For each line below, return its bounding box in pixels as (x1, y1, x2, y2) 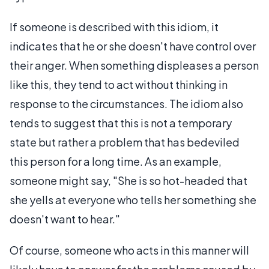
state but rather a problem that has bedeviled (10, 135, 240, 149)
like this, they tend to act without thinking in (10, 77, 228, 91)
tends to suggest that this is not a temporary (10, 116, 232, 130)
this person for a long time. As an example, (10, 154, 222, 168)
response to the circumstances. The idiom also (10, 97, 243, 110)
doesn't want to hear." (10, 212, 120, 226)
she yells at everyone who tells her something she (10, 193, 256, 207)
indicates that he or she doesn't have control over (10, 39, 256, 53)
